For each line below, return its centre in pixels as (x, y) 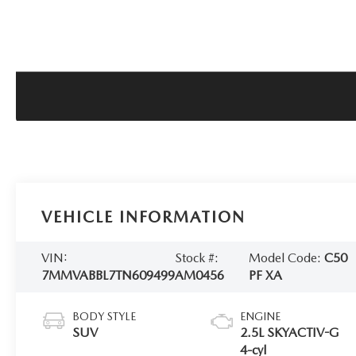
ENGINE (261, 316)
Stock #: (197, 257)
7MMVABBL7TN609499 (108, 275)
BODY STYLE (104, 316)
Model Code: (287, 257)
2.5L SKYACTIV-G (290, 332)
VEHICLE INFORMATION (144, 217)
